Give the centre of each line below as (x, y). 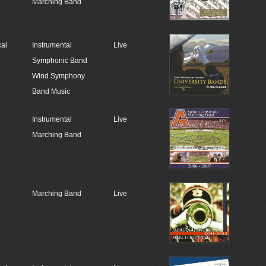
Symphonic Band (59, 61)
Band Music (51, 91)
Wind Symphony (58, 76)
